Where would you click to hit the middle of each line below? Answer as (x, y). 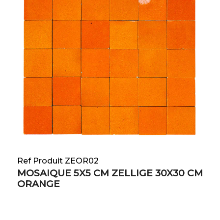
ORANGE (39, 184)
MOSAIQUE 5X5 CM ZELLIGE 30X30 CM (110, 173)
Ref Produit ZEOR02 (58, 161)
